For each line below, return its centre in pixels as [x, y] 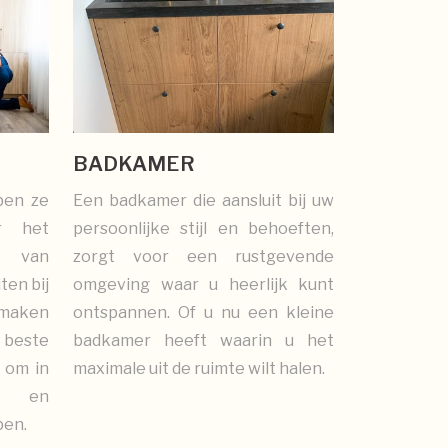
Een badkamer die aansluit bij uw [203, 200]
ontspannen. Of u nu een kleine [203, 312]
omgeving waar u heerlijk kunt [203, 284]
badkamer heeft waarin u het [203, 340]
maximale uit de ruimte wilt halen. [199, 368]
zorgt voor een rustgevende [203, 256]
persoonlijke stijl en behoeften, [203, 228]
